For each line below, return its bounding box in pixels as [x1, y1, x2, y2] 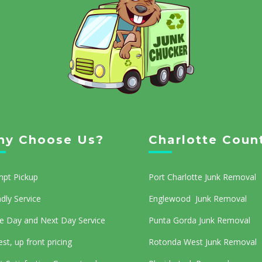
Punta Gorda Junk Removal [148, 215, 250, 226]
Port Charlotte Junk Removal [148, 171, 256, 183]
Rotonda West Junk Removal [148, 236, 257, 248]
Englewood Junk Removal [148, 193, 247, 205]
